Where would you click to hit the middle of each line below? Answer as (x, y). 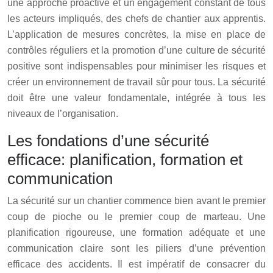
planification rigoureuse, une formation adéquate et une (136, 232)
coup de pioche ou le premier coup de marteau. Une (136, 216)
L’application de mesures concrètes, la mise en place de (136, 34)
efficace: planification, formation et (125, 159)
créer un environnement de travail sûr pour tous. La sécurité (136, 82)
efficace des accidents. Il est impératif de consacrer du (136, 264)
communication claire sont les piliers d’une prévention (136, 248)
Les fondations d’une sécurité (108, 140)
